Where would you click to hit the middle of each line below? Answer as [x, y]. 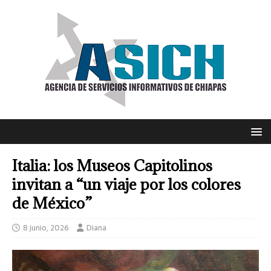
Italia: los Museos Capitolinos [112, 165]
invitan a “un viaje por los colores [126, 184]
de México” [52, 203]
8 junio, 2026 [46, 228]
